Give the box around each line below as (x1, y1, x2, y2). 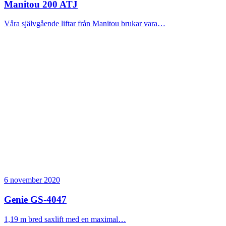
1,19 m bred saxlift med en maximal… (4, 214, 126, 223)
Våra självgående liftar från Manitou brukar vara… (4, 19, 165, 28)
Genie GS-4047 (4, 194, 67, 205)
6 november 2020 (4, 176, 60, 185)
